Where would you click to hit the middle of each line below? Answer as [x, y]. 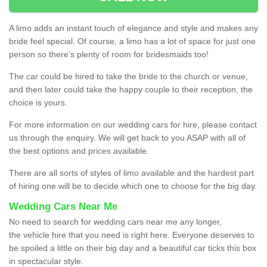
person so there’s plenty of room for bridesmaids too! [109, 54]
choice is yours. [38, 102]
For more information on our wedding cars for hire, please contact [133, 124]
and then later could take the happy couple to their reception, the [131, 89]
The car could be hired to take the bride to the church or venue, [128, 76]
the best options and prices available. [79, 150]
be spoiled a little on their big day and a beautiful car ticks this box [133, 248]
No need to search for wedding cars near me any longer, [115, 221]
